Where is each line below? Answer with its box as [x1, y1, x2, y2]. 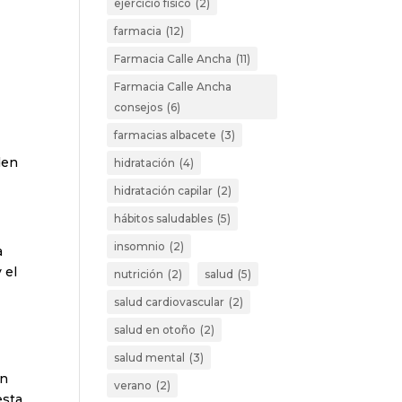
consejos [114, 100, 163, 114]
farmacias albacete [114, 128, 217, 142]
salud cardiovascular [114, 295, 225, 309]
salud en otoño [114, 323, 197, 336]
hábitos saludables [114, 212, 214, 225]
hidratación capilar [114, 184, 214, 197]
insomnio [114, 240, 166, 253]
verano [114, 379, 153, 392]
